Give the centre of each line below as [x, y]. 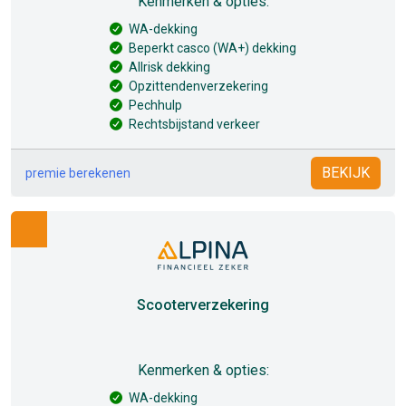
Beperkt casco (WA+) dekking [213, 48]
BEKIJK [346, 173]
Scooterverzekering [203, 305]
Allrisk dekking [169, 67]
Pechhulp [155, 105]
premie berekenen [78, 173]
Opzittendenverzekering [198, 86]
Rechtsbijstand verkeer [194, 124]
